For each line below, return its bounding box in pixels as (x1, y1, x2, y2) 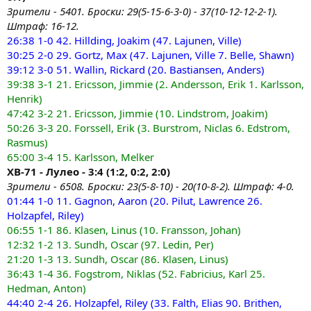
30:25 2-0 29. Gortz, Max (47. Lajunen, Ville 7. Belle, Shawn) (7, 48, 294, 62)
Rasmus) (7, 135, 48, 149)
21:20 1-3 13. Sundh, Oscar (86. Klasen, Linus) (7, 252, 228, 266)
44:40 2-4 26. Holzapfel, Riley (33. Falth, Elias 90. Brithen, (7, 296, 282, 310)
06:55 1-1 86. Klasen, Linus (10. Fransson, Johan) (7, 223, 241, 237)
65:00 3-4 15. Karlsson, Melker (7, 150, 154, 164)
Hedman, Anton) (7, 281, 86, 295)
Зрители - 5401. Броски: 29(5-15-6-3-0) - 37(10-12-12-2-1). (7, 4, 278, 18)
